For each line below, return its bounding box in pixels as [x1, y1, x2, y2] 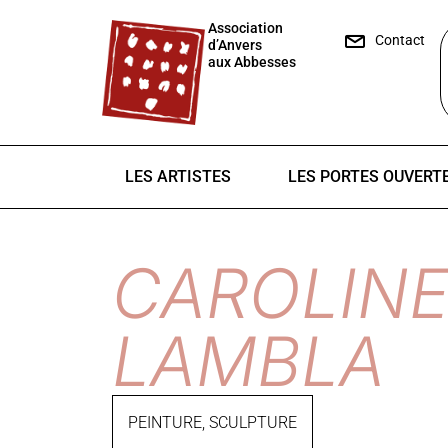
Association [207, 20, 283, 36]
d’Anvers [207, 37, 262, 53]
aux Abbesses [207, 54, 296, 70]
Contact [375, 32, 425, 48]
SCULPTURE [209, 413, 297, 433]
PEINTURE [128, 413, 202, 433]
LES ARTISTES [125, 167, 232, 187]
